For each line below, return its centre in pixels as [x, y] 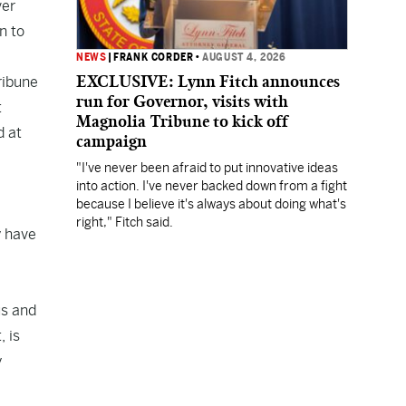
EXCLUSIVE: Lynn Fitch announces [208, 82]
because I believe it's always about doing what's [211, 204]
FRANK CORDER [154, 57]
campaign [111, 141]
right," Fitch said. [125, 222]
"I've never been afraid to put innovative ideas [207, 168]
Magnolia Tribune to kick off [182, 121]
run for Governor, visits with [182, 101]
